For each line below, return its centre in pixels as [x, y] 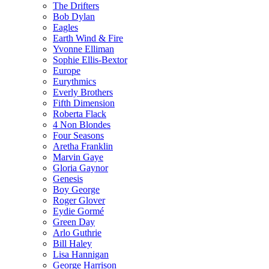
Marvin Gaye [78, 157]
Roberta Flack [80, 113]
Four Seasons [78, 135]
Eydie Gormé [78, 211]
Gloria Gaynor [80, 168]
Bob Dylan [74, 16]
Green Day [74, 222]
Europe [67, 70]
